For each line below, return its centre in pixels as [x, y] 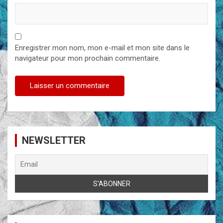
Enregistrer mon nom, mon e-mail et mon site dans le [102, 48]
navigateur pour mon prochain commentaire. [88, 58]
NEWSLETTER [54, 140]
